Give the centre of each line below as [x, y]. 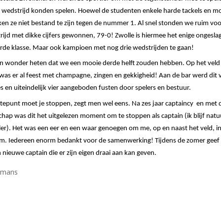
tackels [192, 11]
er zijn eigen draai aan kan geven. [107, 153]
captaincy [179, 104]
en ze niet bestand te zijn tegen [48, 23]
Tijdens [166, 141]
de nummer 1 [114, 23]
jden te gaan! [174, 48]
